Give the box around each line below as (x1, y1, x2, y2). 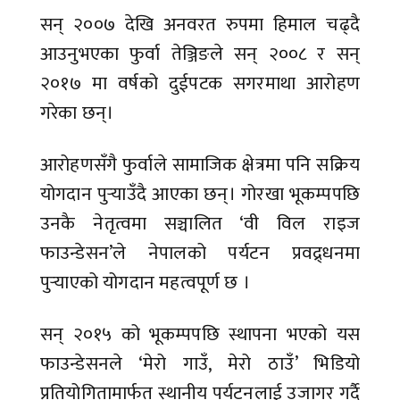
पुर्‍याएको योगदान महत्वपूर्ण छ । (40, 267, 255, 299)
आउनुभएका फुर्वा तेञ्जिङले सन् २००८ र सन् (40, 38, 360, 71)
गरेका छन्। (40, 97, 114, 129)
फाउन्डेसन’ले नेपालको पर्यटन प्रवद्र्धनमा (40, 237, 360, 270)
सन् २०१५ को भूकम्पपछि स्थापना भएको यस (40, 319, 360, 351)
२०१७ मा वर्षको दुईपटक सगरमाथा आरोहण (40, 68, 360, 100)
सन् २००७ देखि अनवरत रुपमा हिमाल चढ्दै (40, 9, 360, 41)
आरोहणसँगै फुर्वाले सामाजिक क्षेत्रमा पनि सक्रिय (40, 149, 360, 181)
